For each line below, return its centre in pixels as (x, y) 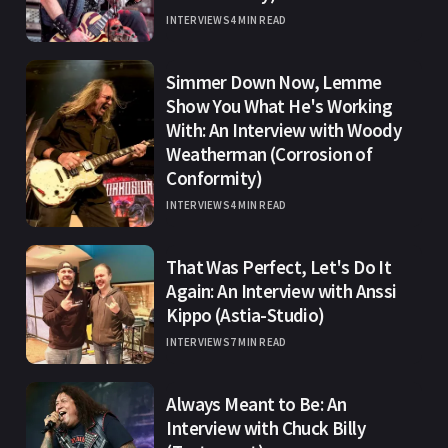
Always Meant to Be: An (256, 404)
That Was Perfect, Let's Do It (279, 267)
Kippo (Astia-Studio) (245, 315)
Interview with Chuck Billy (265, 428)
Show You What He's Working (279, 106)
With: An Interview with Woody (284, 130)
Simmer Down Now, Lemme (274, 82)
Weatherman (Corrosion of (269, 154)
